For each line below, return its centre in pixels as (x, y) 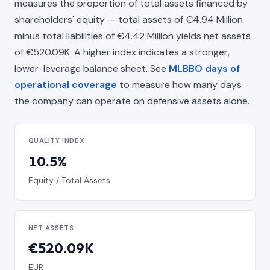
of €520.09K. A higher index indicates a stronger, (122, 52)
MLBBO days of (204, 68)
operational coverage (66, 84)
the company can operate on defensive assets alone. (132, 101)
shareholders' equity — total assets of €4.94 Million (129, 19)
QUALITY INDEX (56, 141)
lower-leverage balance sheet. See (92, 68)
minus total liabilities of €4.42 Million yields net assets (133, 36)
